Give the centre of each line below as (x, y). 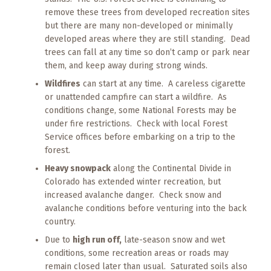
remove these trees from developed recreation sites (147, 12)
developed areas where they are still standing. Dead (147, 39)
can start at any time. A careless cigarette (163, 84)
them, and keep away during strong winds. (126, 66)
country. (60, 222)
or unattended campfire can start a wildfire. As (135, 97)
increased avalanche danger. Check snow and (133, 195)
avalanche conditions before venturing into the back (145, 208)
